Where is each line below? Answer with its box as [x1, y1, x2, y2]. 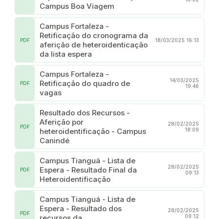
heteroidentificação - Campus [40, 126, 146, 136]
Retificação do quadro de [40, 78, 130, 88]
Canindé [40, 135, 69, 145]
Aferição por [40, 117, 84, 127]
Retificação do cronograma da [40, 30, 148, 40]
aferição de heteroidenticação [40, 40, 148, 49]
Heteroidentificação [40, 174, 110, 184]
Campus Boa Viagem [40, 1, 114, 11]
